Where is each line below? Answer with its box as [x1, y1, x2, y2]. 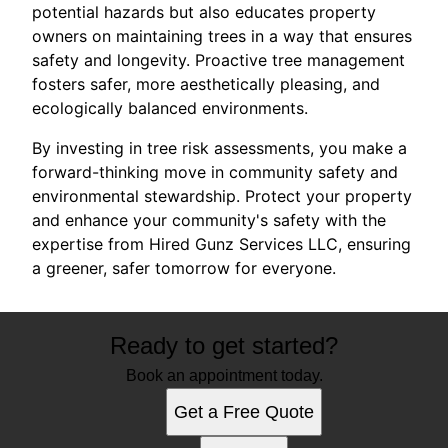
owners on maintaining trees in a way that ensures [32, 25, 412, 46]
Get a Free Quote [174, 401, 314, 422]
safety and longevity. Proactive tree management [32, 49, 405, 70]
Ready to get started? [110, 331, 338, 359]
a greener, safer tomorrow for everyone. [32, 257, 336, 278]
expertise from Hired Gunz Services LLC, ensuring [32, 233, 411, 254]
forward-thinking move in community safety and [32, 161, 398, 182]
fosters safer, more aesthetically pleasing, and [32, 73, 380, 94]
